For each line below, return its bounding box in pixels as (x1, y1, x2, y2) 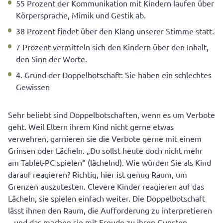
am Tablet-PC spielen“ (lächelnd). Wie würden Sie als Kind (8, 157, 211, 168)
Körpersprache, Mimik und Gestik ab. (16, 10, 146, 20)
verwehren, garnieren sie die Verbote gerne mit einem (8, 133, 202, 144)
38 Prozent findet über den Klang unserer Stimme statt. (16, 26, 214, 36)
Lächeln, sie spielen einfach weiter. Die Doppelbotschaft (8, 193, 205, 204)
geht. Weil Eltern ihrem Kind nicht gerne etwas (8, 121, 174, 132)
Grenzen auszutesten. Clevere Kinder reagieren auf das (8, 181, 204, 192)
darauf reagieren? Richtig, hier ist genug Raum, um (8, 169, 187, 180)
